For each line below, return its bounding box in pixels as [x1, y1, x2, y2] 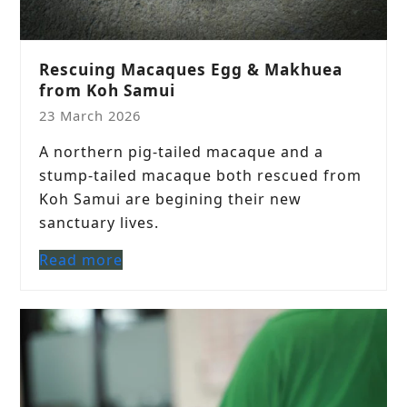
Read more [39, 250, 124, 271]
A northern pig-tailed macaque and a [39, 142, 324, 163]
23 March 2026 [39, 106, 142, 125]
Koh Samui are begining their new [39, 189, 303, 210]
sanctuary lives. [39, 213, 160, 233]
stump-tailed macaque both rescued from [39, 165, 362, 186]
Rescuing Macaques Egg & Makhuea [39, 59, 343, 81]
